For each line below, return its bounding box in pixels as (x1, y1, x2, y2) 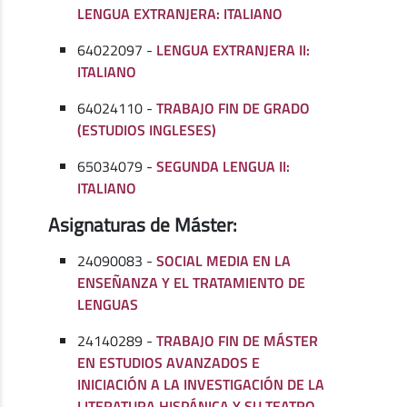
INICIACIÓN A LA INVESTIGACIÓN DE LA (77, 373, 325, 396)
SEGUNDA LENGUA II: (156, 155, 291, 178)
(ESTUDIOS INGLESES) (77, 119, 217, 142)
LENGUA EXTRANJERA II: (156, 39, 311, 62)
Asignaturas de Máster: (48, 210, 238, 240)
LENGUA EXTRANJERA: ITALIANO (77, 3, 283, 25)
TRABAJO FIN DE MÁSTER (156, 330, 319, 352)
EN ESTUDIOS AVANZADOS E (77, 352, 261, 374)
